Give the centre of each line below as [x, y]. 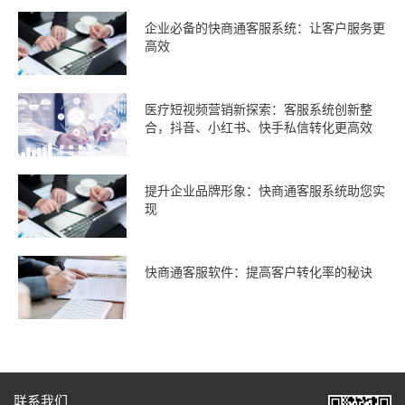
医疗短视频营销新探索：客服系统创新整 [259, 110]
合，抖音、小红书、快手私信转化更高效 [259, 128]
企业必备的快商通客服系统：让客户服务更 [265, 28]
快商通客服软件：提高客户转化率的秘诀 [259, 273]
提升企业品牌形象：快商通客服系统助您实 [265, 191]
